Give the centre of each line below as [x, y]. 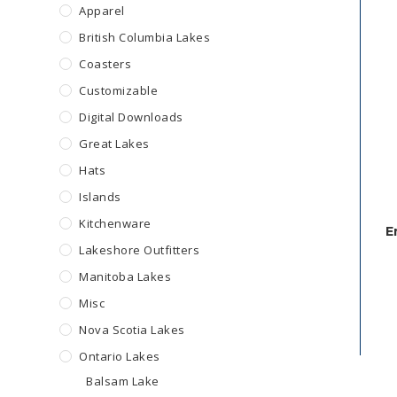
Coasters [105, 64]
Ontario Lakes [120, 356]
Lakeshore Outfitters [140, 250]
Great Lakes [114, 144]
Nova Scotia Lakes [132, 330]
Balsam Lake [123, 381]
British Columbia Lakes [145, 37]
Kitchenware [115, 223]
